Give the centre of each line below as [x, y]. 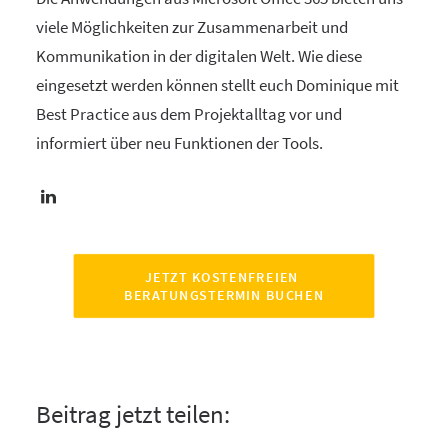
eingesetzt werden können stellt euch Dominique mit [217, 85]
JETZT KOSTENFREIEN [222, 276]
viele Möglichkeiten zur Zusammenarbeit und [192, 27]
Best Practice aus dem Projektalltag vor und [189, 114]
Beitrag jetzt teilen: [133, 414]
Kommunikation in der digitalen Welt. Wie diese [199, 56]
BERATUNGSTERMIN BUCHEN [224, 295]
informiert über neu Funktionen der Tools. [179, 143]
